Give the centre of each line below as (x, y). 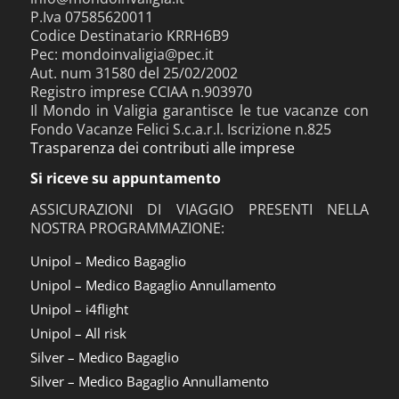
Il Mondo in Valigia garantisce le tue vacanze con (199, 110)
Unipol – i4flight (79, 309)
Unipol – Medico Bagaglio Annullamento (153, 285)
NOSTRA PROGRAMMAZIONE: (127, 228)
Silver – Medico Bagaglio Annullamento (149, 382)
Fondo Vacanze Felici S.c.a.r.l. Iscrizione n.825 (180, 129)
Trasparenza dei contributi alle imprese (162, 147)
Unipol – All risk (78, 334)
